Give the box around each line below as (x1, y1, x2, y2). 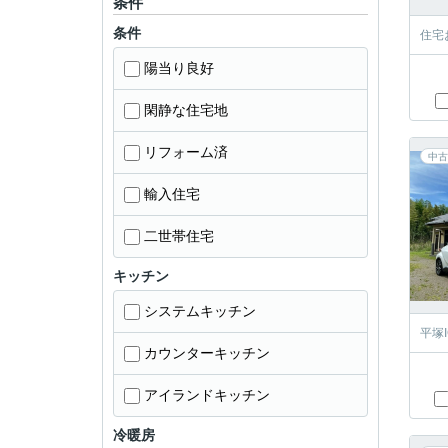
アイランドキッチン (144, 387, 270, 403)
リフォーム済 (144, 144, 228, 160)
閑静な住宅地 (144, 102, 228, 118)
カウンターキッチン (144, 345, 270, 361)
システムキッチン (144, 303, 256, 319)
